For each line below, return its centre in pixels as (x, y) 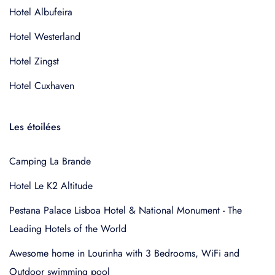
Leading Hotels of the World (68, 229)
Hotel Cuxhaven (42, 86)
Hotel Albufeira (41, 12)
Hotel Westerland (45, 37)
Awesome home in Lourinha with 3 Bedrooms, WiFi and (124, 253)
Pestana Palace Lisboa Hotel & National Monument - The (126, 210)
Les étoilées (35, 127)
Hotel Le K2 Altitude (51, 186)
